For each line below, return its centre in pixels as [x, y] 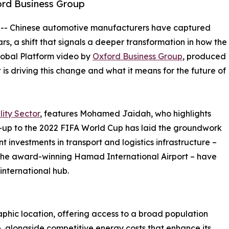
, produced [204, 56]
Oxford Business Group [138, 56]
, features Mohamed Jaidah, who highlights [125, 114]
